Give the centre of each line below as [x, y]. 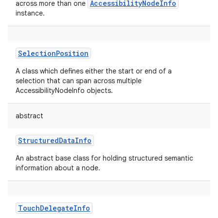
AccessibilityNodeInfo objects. [64, 91]
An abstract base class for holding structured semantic [104, 158]
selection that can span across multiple [79, 81]
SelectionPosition [53, 53]
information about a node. [58, 168]
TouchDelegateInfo [54, 208]
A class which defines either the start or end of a [94, 71]
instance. [30, 13]
